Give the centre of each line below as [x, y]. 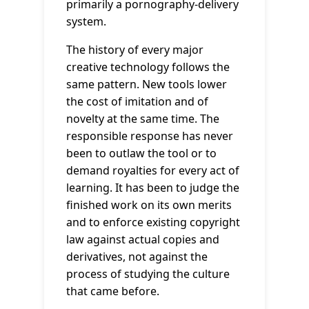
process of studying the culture [148, 273]
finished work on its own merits [149, 205]
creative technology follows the [148, 67]
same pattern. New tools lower [147, 84]
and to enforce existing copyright [153, 222]
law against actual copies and [143, 239]
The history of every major [135, 49]
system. [86, 21]
